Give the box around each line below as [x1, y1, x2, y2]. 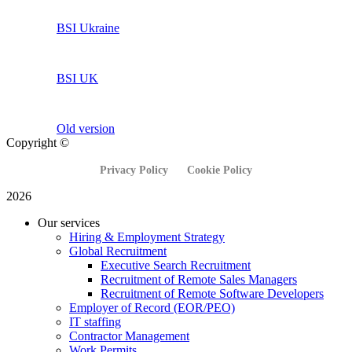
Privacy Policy [100, 163, 168, 177]
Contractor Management [69, 329, 189, 343]
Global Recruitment [69, 244, 167, 258]
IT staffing [69, 315, 121, 329]
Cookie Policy [187, 163, 252, 177]
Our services [38, 216, 100, 230]
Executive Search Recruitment [101, 258, 251, 273]
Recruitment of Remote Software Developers [101, 287, 324, 301]
